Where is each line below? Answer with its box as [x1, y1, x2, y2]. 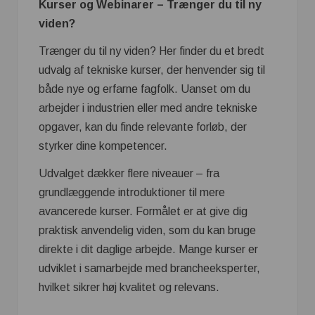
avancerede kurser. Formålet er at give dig [39, 205, 247, 217]
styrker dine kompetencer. [39, 139, 167, 152]
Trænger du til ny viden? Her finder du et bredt [39, 44, 264, 57]
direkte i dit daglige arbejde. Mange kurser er [39, 243, 258, 255]
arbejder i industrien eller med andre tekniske [39, 101, 257, 114]
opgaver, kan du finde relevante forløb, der [39, 120, 247, 133]
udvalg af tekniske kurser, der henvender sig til [39, 63, 265, 76]
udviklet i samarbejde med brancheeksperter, [39, 262, 260, 274]
